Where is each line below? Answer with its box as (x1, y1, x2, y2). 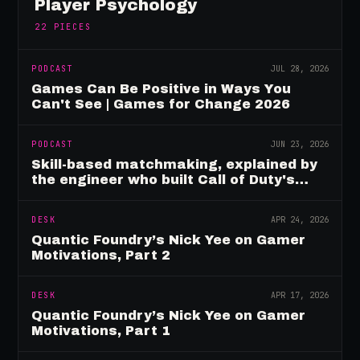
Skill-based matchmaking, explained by (31, 157, 318, 171)
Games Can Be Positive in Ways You (31, 82, 292, 96)
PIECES (53, 22, 92, 32)
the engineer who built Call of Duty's (31, 173, 296, 186)
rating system (31, 188, 136, 202)
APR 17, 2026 (270, 290, 329, 301)
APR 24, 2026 (270, 215, 329, 225)
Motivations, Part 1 (31, 324, 171, 337)
